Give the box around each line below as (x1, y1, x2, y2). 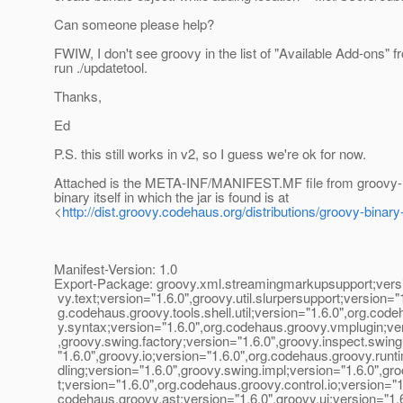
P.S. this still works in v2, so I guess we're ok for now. (54, 144, 366, 164)
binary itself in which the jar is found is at (54, 187, 289, 207)
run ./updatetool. (54, 58, 148, 77)
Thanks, (54, 86, 102, 106)
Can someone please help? (54, 14, 214, 34)
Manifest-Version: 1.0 (54, 259, 177, 279)
